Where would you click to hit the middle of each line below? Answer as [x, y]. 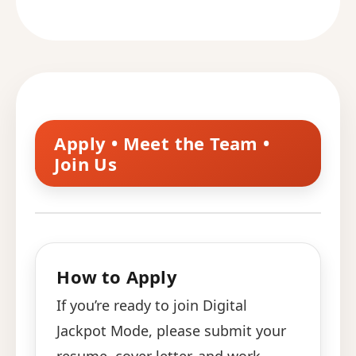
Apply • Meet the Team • [162, 143]
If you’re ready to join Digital [152, 306]
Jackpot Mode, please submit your [172, 331]
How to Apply [117, 277]
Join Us [86, 164]
